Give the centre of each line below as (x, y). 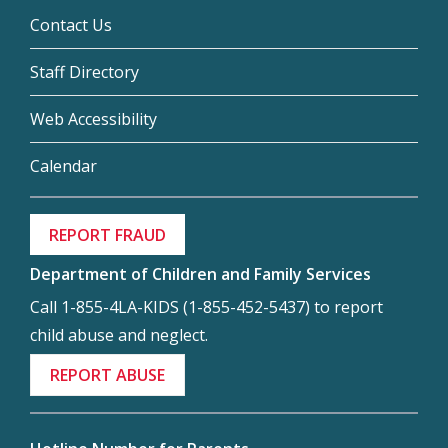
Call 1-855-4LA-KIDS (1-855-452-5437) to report (206, 306)
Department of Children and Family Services (200, 273)
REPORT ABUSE (108, 375)
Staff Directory (84, 72)
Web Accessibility (93, 119)
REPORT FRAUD (108, 235)
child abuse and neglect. (119, 334)
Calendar (63, 166)
